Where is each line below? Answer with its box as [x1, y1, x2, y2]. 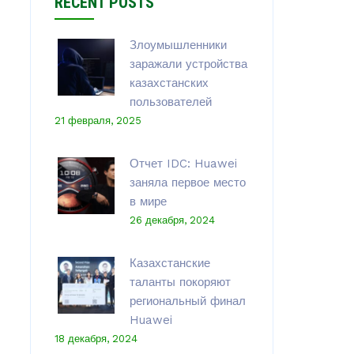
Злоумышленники [129, 38, 227, 52]
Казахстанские [129, 256, 210, 270]
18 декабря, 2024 [54, 333, 137, 345]
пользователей [129, 95, 212, 109]
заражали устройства [129, 57, 247, 71]
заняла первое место [129, 175, 246, 190]
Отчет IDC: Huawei [129, 156, 237, 171]
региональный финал [129, 294, 246, 308]
